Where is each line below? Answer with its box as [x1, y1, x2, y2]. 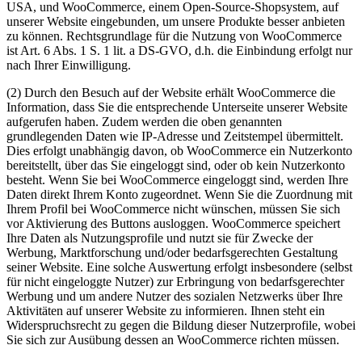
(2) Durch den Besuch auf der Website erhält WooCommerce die [6, 85, 335, 99]
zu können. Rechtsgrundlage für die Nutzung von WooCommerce [6, 28, 342, 43]
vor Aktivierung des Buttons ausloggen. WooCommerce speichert [6, 216, 340, 230]
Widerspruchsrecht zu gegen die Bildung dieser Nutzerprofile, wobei [6, 318, 356, 332]
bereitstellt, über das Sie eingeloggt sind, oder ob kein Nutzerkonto [6, 158, 345, 172]
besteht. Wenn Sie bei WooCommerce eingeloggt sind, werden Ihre [6, 172, 348, 187]
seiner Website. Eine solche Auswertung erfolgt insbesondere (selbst [6, 259, 352, 274]
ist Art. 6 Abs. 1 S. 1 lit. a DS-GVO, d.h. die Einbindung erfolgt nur [6, 43, 352, 57]
